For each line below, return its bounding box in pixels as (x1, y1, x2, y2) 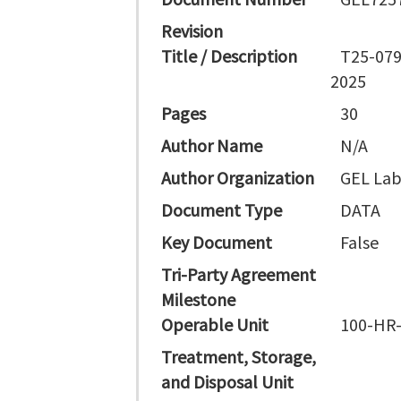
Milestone (161, 288, 235, 311)
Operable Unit (161, 313, 269, 336)
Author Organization (161, 166, 314, 189)
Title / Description (161, 45, 297, 67)
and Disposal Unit (161, 371, 294, 393)
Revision (161, 20, 223, 42)
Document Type (161, 199, 282, 221)
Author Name (161, 134, 262, 157)
